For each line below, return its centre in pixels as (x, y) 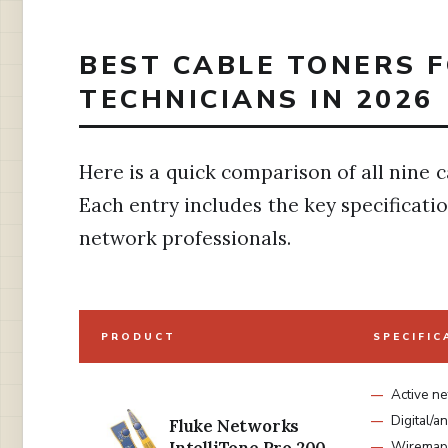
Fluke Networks (234, 426)
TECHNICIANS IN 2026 (256, 98)
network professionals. (185, 238)
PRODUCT (138, 337)
